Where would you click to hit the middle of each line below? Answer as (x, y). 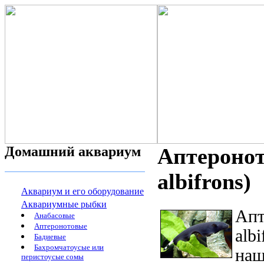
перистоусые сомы (52, 257)
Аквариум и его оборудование (82, 191)
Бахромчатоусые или (69, 247)
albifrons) (204, 182)
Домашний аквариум (73, 151)
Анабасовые (55, 215)
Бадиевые (50, 237)
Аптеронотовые (61, 226)
